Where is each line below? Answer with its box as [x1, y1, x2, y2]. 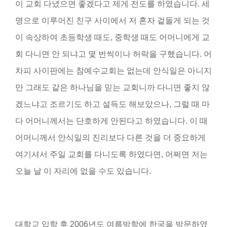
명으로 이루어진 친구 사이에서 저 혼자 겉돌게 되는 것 [15, 16, 210, 25]
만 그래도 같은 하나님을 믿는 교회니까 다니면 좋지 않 [15, 83, 210, 92]
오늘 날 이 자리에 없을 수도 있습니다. [15, 166, 151, 175]
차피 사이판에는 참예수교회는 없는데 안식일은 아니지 [15, 66, 212, 75]
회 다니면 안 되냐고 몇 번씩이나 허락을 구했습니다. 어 [15, 49, 212, 58]
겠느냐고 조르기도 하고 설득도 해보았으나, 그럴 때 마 [15, 99, 210, 108]
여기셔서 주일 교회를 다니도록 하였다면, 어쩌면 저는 [15, 149, 208, 159]
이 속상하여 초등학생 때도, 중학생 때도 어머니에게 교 [15, 32, 210, 42]
